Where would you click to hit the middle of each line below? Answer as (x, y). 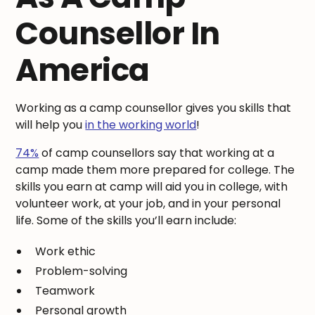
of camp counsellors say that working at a (157, 153)
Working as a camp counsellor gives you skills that (154, 108)
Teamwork (65, 291)
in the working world (141, 125)
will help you (51, 125)
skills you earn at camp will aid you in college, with (152, 187)
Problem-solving (82, 271)
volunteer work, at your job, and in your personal (148, 204)
